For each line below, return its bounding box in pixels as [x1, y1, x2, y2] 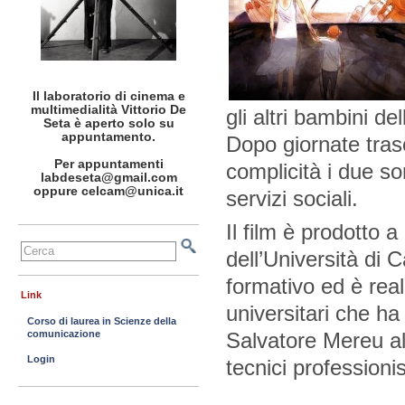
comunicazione [27, 327, 100, 339]
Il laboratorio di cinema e [32, 89, 185, 103]
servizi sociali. [226, 185, 358, 211]
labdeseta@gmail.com [40, 170, 177, 184]
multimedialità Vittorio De [31, 102, 186, 117]
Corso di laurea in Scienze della [27, 315, 176, 326]
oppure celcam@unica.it [33, 184, 184, 198]
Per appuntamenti [53, 156, 164, 171]
